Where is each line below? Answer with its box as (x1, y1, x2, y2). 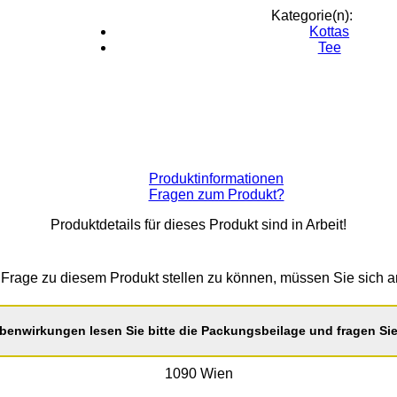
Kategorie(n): (270, 7, 353, 23)
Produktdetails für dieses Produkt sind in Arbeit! (51, 216, 346, 232)
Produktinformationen (149, 170, 284, 186)
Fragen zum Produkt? (148, 186, 284, 202)
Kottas (309, 23, 350, 39)
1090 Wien (164, 365, 233, 381)
